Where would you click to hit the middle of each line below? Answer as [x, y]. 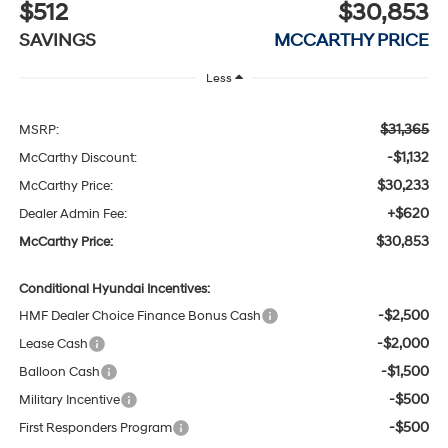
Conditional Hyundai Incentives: [114, 289]
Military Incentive [69, 400]
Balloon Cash [59, 372]
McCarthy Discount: [77, 158]
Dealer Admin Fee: [72, 214]
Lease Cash [53, 344]
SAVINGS [57, 41]
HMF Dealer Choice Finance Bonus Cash [139, 316]
